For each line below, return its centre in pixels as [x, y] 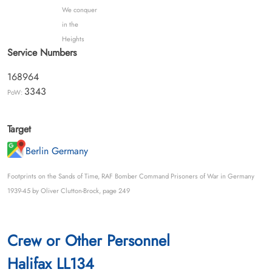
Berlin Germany [57, 151]
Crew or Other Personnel [89, 240]
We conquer [79, 9]
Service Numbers [42, 52]
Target [19, 129]
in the [70, 24]
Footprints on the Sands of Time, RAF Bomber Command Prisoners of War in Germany [131, 176]
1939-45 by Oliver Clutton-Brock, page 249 [69, 190]
